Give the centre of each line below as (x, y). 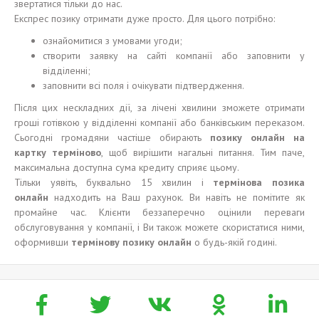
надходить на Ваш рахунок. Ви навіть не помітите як (177, 197)
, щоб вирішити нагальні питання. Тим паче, (203, 152)
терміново (77, 152)
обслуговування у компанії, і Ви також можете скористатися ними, (159, 227)
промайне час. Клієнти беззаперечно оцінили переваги (159, 212)
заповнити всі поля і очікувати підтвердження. (143, 85)
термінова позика (259, 182)
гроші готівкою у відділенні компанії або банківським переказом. (159, 122)
